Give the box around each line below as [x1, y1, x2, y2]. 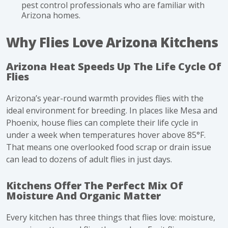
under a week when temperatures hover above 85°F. [6, 129, 206, 140]
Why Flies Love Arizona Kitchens [6, 33, 218, 51]
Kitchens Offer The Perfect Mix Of [6, 179, 183, 192]
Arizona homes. [21, 10, 80, 21]
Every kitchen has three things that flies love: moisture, [6, 212, 215, 223]
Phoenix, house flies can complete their [6, 117, 157, 128]
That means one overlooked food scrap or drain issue [6, 141, 211, 153]
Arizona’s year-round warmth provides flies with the [6, 93, 204, 104]
